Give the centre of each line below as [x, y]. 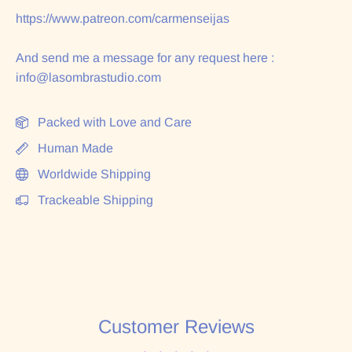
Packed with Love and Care [115, 123]
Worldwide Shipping [94, 174]
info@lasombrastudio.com [88, 78]
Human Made [75, 148]
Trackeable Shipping [95, 200]
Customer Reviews [176, 327]
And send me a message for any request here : [145, 58]
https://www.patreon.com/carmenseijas [123, 19]
